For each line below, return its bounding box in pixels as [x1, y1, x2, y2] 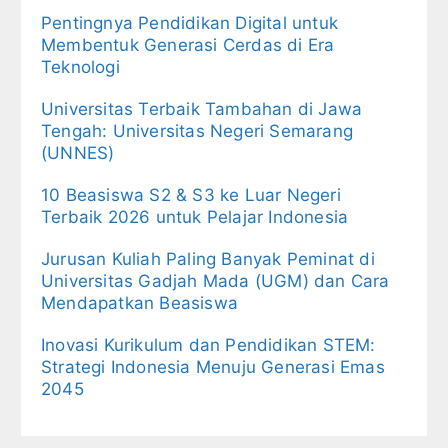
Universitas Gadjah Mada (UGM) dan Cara [41, 270, 390, 291]
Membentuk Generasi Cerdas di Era [41, 34, 335, 55]
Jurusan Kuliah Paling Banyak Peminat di [41, 248, 375, 269]
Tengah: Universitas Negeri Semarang [41, 120, 353, 141]
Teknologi [41, 56, 120, 77]
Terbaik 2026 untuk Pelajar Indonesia [41, 206, 349, 227]
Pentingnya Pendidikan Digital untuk [41, 12, 338, 33]
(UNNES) [41, 142, 115, 163]
